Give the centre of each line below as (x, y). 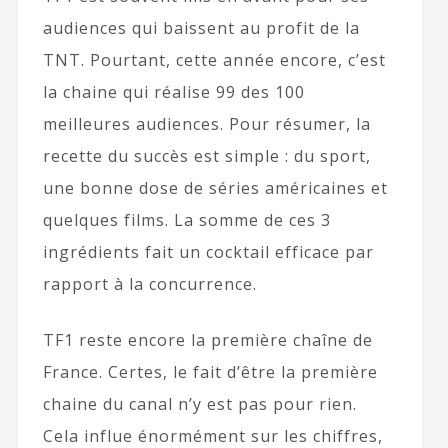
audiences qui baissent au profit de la (201, 28)
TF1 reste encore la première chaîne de (207, 340)
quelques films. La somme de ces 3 (186, 220)
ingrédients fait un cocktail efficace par (208, 252)
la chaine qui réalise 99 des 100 (173, 92)
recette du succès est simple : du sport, (206, 156)
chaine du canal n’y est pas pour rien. (199, 404)
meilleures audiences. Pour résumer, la (206, 124)
